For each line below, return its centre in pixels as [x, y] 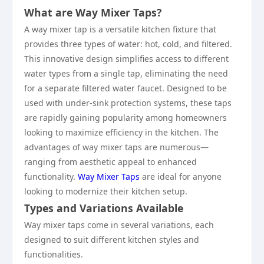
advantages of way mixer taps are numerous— [116, 147]
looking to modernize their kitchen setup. [106, 191]
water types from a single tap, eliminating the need [126, 73]
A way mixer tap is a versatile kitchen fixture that [120, 29]
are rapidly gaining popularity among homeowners [126, 118]
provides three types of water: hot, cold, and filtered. [128, 44]
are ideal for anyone [181, 176]
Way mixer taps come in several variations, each [119, 225]
